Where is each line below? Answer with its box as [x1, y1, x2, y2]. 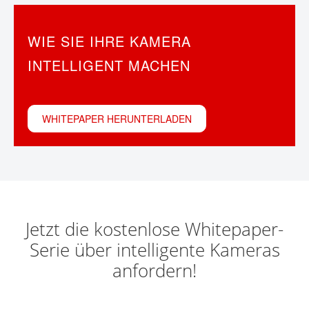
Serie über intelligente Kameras [29, 237, 280, 262]
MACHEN [28, 56, 90, 74]
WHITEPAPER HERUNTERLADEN [42, 112, 185, 125]
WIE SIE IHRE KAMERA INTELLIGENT [28, 32, 275, 50]
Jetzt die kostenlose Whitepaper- [26, 217, 283, 241]
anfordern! [112, 258, 197, 283]
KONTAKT [14, 13, 59, 26]
